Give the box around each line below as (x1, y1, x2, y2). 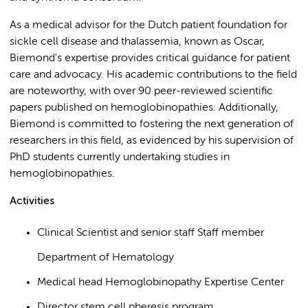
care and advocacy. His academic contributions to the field (10, 69, 297, 80)
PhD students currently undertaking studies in (10, 152, 230, 163)
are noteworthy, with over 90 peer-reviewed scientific (10, 86, 273, 97)
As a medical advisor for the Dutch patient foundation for (10, 20, 287, 31)
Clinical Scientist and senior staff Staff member (37, 228, 264, 239)
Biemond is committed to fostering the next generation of (10, 119, 294, 130)
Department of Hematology (37, 252, 174, 263)
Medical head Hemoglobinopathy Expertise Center (37, 277, 284, 288)
